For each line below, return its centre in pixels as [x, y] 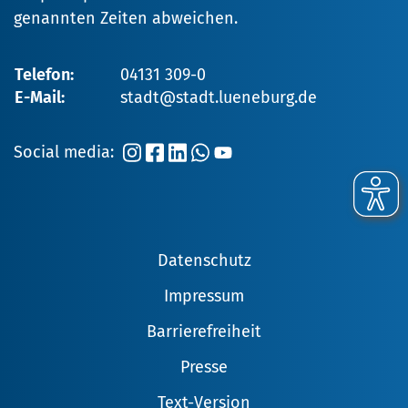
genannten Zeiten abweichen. [126, 18]
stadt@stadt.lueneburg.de [219, 97]
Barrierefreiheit [204, 331]
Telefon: [44, 74]
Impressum [204, 296]
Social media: [64, 153]
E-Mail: [40, 97]
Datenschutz [204, 260]
